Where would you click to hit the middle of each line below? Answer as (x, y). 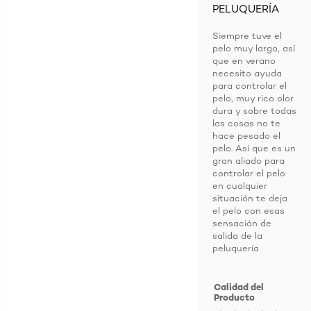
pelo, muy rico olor (253, 98)
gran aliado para (249, 160)
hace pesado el (246, 135)
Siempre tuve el (247, 35)
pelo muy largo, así (254, 48)
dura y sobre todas (254, 110)
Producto (235, 297)
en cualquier (240, 185)
